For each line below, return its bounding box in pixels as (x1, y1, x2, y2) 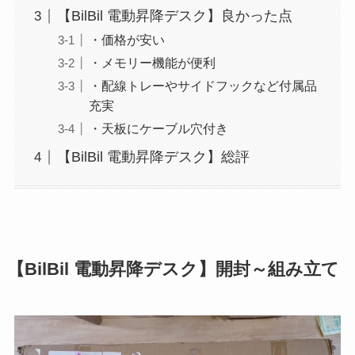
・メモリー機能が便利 (88, 55, 216, 71)
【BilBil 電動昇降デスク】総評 (56, 149, 250, 166)
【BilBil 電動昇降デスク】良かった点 (56, 8, 292, 25)
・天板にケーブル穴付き (88, 121, 228, 136)
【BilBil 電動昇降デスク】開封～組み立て (6, 259, 339, 279)
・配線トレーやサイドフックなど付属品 (88, 78, 317, 94)
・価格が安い (88, 32, 165, 48)
